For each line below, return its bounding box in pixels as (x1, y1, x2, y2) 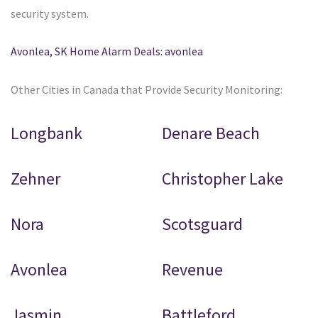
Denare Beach (162, 122, 261, 145)
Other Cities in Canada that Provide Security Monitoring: (11, 82, 283, 97)
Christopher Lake (162, 168, 284, 190)
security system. (11, 6, 89, 21)
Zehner (11, 168, 60, 190)
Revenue (162, 258, 224, 281)
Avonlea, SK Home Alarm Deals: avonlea (11, 44, 203, 59)
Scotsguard (162, 213, 243, 236)
